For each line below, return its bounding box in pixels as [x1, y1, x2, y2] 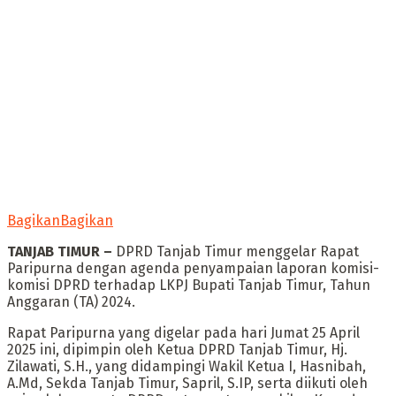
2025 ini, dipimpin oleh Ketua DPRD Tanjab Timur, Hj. [7, 340, 347, 358]
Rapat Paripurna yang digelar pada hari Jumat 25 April [7, 324, 360, 341]
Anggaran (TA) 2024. [7, 293, 135, 310]
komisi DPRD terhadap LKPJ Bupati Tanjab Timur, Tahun [7, 276, 370, 293]
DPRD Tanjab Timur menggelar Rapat [112, 242, 359, 260]
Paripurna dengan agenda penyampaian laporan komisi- [7, 259, 379, 277]
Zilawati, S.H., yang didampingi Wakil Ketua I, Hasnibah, [7, 357, 366, 375]
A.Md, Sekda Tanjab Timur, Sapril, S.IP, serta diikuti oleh [7, 374, 368, 392]
